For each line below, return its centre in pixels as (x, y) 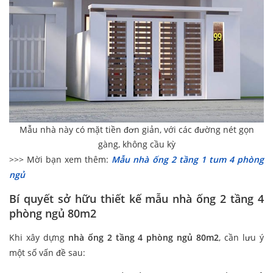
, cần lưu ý (242, 238)
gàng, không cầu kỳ (136, 144)
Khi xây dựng (39, 238)
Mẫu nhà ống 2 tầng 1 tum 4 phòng (188, 160)
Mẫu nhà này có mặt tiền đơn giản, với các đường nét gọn (136, 130)
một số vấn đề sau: (47, 253)
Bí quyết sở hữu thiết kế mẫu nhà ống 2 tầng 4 (136, 199)
